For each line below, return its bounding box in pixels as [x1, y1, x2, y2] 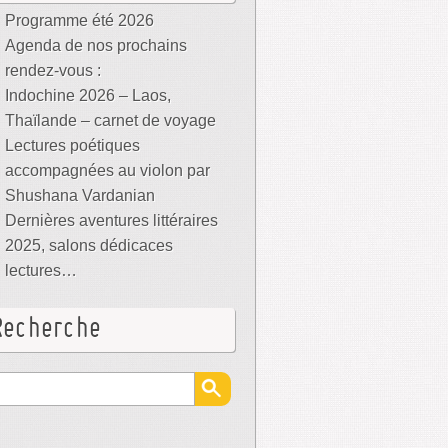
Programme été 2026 [5, 12, 154, 29]
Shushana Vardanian [5, 187, 155, 204]
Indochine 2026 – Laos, [5, 87, 171, 104]
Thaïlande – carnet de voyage [5, 112, 216, 129]
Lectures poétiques [5, 137, 140, 154]
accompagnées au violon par [5, 162, 210, 179]
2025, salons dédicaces [5, 237, 173, 254]
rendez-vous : [5, 62, 101, 79]
